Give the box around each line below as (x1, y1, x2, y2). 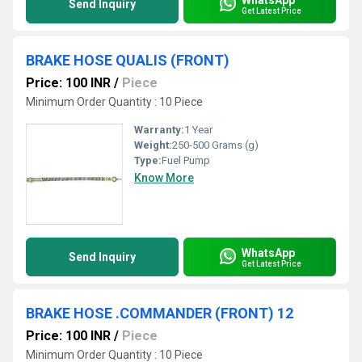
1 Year (184, 124, 213, 136)
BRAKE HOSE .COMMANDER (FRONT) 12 (26, 305, 293, 322)
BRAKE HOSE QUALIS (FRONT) (26, 52, 229, 69)
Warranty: (134, 124, 184, 136)
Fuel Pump (162, 154, 210, 166)
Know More (134, 171, 194, 184)
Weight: (134, 139, 172, 151)
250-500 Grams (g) (172, 139, 259, 151)
